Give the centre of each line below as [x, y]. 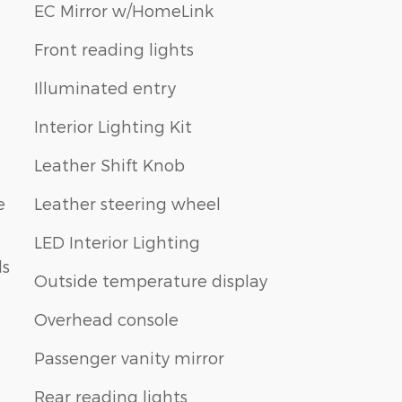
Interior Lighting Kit [113, 126]
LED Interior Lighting [117, 241]
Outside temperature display [151, 280]
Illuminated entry [105, 87]
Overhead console [106, 319]
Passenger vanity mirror [129, 357]
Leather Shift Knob [109, 164]
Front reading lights [114, 48]
